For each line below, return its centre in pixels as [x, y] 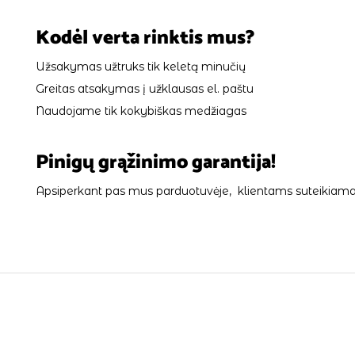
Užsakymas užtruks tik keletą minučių [141, 66]
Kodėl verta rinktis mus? [145, 38]
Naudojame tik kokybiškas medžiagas [141, 111]
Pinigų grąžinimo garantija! [156, 162]
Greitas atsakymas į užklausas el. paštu [145, 88]
